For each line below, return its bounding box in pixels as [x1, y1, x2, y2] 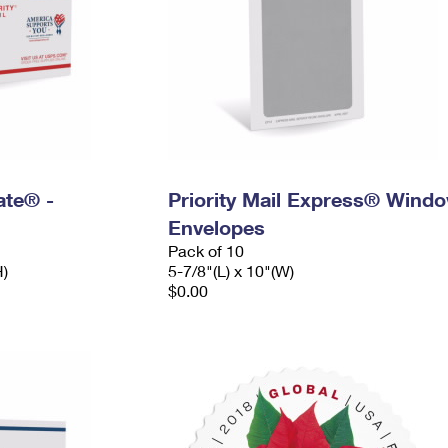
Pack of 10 [167, 241, 244, 260]
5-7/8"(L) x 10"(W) [167, 261, 294, 280]
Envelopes [167, 215, 265, 239]
